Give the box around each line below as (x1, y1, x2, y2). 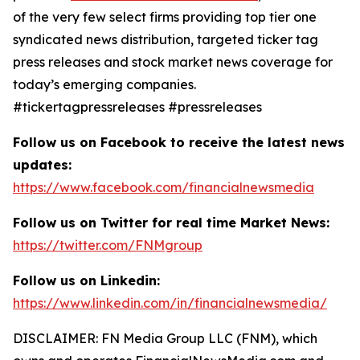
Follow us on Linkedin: (13, 272, 160, 288)
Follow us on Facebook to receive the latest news (13, 134, 345, 150)
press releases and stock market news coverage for (13, 54, 333, 70)
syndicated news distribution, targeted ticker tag (13, 31, 318, 47)
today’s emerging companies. (13, 76, 196, 92)
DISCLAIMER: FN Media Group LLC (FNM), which (13, 330, 317, 346)
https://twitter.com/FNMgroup (13, 237, 202, 253)
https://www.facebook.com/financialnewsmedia (13, 179, 314, 195)
